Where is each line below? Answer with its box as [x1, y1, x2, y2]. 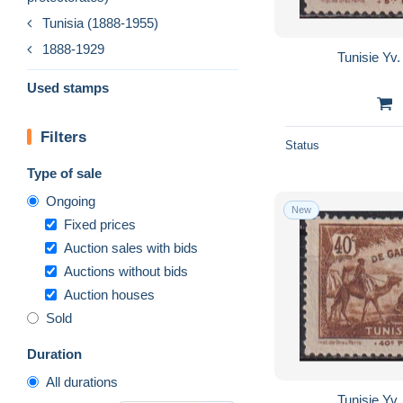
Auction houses [64, 286, 155, 302]
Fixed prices [64, 216, 136, 232]
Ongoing [46, 193, 95, 209]
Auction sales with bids [64, 239, 198, 255]
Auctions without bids [64, 263, 188, 279]
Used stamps [27, 79, 109, 95]
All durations [46, 373, 118, 390]
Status [285, 138, 319, 152]
